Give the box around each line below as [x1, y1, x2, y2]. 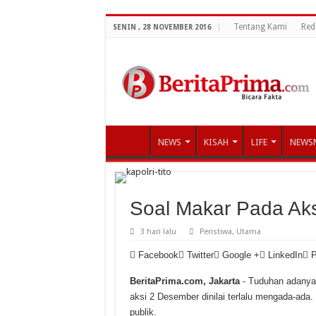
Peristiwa [199, 226, 232, 236]
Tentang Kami [233, 22, 287, 32]
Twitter [186, 249, 214, 260]
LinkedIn [267, 249, 303, 260]
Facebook [138, 249, 178, 260]
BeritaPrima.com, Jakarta [129, 275, 240, 286]
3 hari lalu [140, 226, 176, 236]
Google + [221, 249, 260, 260]
